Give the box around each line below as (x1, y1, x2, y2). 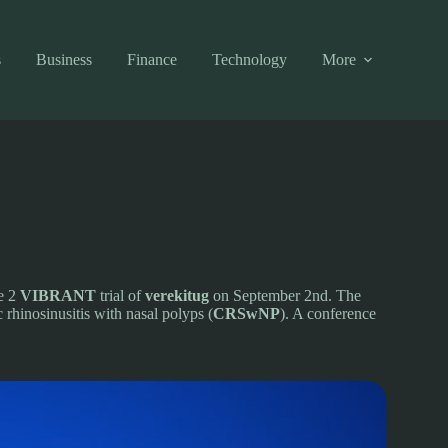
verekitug (145, 287, 209, 304)
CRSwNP (213, 305, 280, 322)
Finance (126, 51, 177, 68)
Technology (211, 51, 287, 68)
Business (35, 51, 92, 68)
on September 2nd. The (209, 287, 361, 304)
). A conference (280, 305, 376, 322)
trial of (96, 287, 145, 304)
